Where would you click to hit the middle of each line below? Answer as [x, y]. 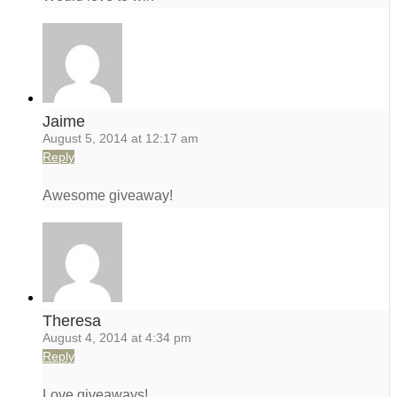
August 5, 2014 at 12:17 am [121, 139]
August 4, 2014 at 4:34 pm [117, 338]
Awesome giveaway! [108, 196]
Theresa [72, 321]
